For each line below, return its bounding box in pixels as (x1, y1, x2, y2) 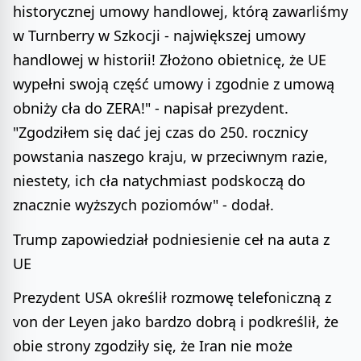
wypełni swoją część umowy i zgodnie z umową (13, 73, 334, 93)
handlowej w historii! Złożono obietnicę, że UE (13, 49, 326, 69)
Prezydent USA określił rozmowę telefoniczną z (13, 288, 331, 308)
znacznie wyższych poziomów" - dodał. (13, 194, 274, 214)
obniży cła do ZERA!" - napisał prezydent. (13, 98, 288, 118)
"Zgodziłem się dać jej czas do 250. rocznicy (13, 122, 308, 142)
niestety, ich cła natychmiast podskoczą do (13, 170, 305, 190)
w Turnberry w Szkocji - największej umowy (13, 25, 305, 45)
